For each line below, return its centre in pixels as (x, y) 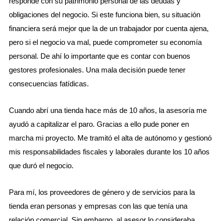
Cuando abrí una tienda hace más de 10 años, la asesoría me (108, 110)
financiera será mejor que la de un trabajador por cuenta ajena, (109, 28)
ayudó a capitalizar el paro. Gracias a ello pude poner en (99, 124)
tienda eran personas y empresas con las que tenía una (98, 206)
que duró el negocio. (41, 165)
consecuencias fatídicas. (49, 83)
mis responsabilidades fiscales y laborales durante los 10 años (109, 151)
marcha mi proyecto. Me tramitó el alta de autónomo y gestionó (110, 138)
